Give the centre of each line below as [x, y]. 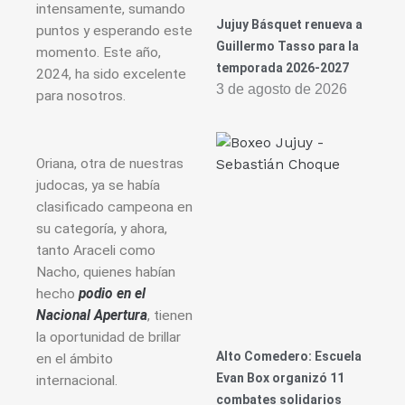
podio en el [112, 294]
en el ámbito [75, 359]
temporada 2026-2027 [283, 68]
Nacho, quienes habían [106, 273]
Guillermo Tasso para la [287, 47]
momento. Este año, [99, 53]
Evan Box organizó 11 [280, 378]
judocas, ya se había [98, 186]
